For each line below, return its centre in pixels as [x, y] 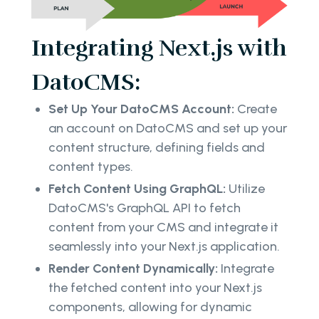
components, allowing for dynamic [150, 307]
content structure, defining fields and [157, 147]
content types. [92, 166]
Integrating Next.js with [159, 48]
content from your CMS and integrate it [163, 227]
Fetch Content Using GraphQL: [137, 188]
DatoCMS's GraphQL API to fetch [145, 208]
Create [256, 109]
